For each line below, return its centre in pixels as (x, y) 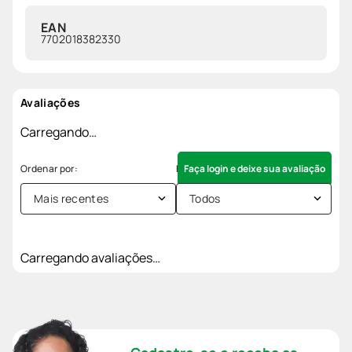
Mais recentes (71, 198)
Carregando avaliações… (90, 257)
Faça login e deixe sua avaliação (255, 168)
